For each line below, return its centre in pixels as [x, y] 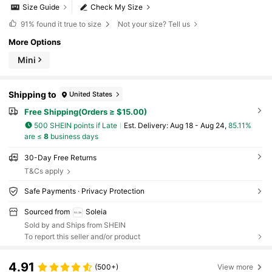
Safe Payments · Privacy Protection [84, 191]
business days [73, 137]
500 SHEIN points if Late [76, 125]
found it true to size [69, 24]
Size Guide [41, 7]
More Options [35, 42]
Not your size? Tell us [154, 24]
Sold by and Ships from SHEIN [75, 225]
